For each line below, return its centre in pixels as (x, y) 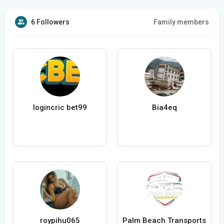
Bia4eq (164, 108)
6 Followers (50, 22)
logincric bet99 (60, 108)
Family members (181, 22)
